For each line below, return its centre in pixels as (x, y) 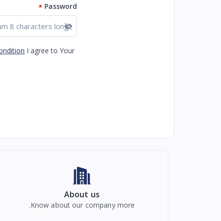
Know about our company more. (83, 205)
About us (82, 195)
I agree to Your (51, 51)
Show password (34, 25)
